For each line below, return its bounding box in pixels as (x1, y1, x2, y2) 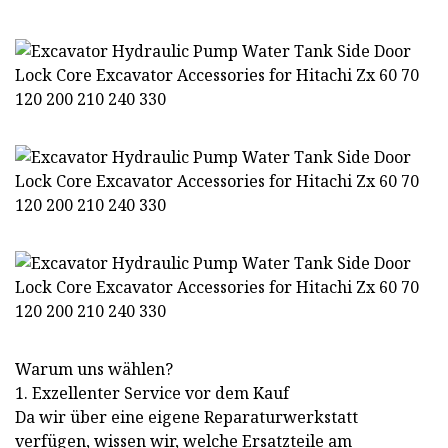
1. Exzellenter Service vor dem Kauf (15, 382, 289, 405)
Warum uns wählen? (15, 358, 173, 381)
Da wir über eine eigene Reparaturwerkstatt (15, 406, 358, 429)
